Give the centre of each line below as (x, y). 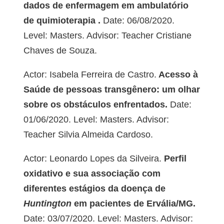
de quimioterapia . (62, 21)
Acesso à (177, 75)
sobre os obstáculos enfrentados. (95, 105)
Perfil (174, 159)
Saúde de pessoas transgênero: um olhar (111, 90)
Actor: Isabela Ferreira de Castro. (90, 75)
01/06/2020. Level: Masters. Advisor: (96, 120)
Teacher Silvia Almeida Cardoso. (88, 135)
